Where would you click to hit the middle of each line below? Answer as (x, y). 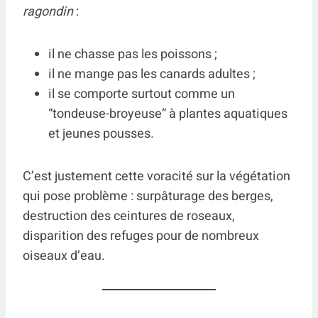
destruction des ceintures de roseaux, (129, 216)
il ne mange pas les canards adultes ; (152, 74)
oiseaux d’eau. (64, 256)
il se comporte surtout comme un (142, 94)
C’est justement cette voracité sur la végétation (157, 176)
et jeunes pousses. (101, 134)
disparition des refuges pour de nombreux (141, 236)
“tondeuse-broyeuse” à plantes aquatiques (168, 114)
